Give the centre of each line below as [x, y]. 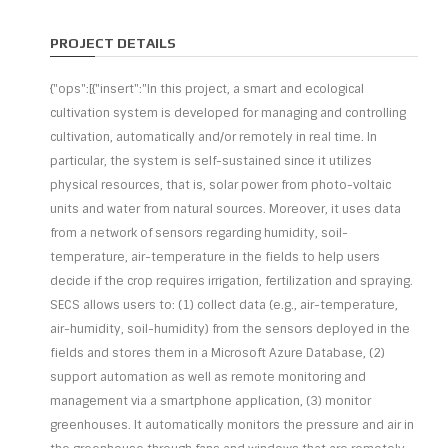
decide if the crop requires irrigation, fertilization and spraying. [231, 281]
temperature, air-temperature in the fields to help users [215, 257]
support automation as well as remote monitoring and [208, 377]
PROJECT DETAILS [113, 43]
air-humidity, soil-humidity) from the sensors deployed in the [230, 329]
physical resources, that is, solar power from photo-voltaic [220, 185]
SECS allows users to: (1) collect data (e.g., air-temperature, [224, 305]
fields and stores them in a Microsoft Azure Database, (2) [217, 353]
